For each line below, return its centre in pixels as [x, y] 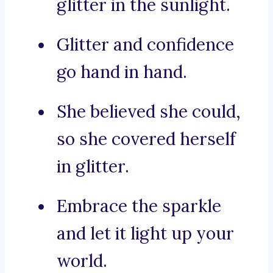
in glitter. [93, 167]
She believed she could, [149, 112]
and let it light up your [145, 234]
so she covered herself [146, 139]
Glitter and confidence [145, 45]
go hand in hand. [122, 72]
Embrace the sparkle [139, 206]
